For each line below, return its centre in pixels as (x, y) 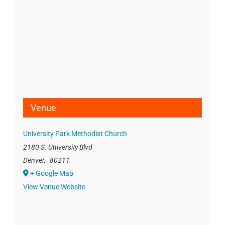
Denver (33, 160)
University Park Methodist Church (75, 133)
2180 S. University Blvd (58, 147)
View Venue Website (54, 187)
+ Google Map (51, 173)
